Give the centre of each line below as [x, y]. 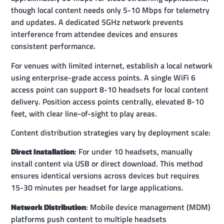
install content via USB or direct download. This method [107, 164]
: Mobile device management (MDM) [148, 207]
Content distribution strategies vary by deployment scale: [111, 132]
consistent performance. [53, 46]
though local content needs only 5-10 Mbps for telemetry [110, 10]
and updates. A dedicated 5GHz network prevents [97, 22]
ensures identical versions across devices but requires [105, 176]
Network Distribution [49, 207]
